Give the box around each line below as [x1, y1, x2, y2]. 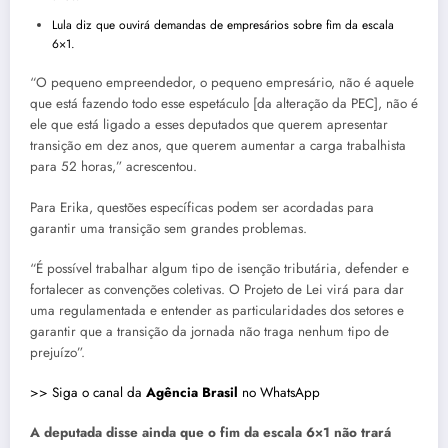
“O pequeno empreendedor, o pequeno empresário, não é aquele [30, 73, 414, 93]
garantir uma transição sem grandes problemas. [30, 218, 311, 238]
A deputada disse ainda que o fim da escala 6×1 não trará [30, 423, 391, 443]
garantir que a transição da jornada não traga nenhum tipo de [30, 321, 389, 341]
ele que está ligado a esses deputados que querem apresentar [30, 115, 388, 135]
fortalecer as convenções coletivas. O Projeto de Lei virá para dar [30, 279, 404, 299]
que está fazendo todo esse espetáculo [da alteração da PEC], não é [30, 94, 418, 114]
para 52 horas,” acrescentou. [30, 157, 201, 177]
